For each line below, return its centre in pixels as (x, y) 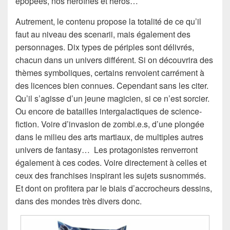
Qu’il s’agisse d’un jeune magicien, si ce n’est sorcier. (112, 99)
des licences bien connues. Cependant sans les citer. (112, 86)
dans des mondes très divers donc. (79, 201)
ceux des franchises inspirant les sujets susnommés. (111, 176)
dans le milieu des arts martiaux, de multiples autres (109, 137)
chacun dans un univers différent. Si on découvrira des (114, 60)
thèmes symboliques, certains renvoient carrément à (110, 73)
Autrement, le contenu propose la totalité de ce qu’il (108, 22)
